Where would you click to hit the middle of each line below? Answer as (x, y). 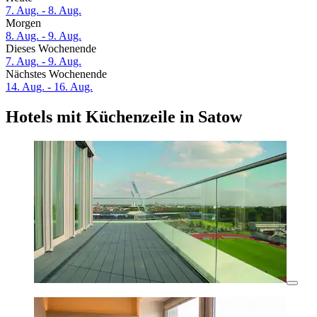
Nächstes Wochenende (56, 74)
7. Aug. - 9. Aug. (44, 62)
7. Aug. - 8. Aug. (44, 11)
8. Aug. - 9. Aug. (44, 36)
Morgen (23, 23)
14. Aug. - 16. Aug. (49, 87)
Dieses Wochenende (51, 49)
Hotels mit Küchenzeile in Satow (124, 117)
